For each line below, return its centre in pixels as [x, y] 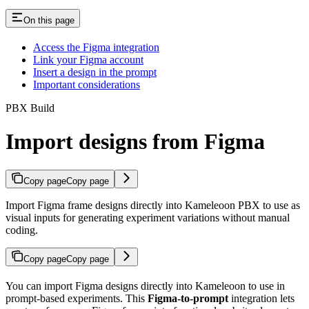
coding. [22, 230]
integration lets [261, 298]
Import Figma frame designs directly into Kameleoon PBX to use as [153, 205]
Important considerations [87, 84]
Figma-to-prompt [188, 298]
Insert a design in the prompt [95, 72]
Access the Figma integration [96, 47]
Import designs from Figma [135, 142]
